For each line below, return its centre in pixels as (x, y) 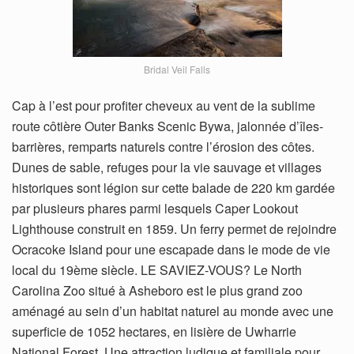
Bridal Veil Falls (177, 69)
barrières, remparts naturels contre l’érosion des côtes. (163, 146)
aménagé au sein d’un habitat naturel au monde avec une (173, 311)
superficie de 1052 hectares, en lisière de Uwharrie (154, 331)
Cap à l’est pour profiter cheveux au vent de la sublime (164, 105)
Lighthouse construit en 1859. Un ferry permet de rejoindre (174, 228)
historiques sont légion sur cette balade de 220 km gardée (173, 187)
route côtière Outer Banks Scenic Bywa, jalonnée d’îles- (168, 126)
